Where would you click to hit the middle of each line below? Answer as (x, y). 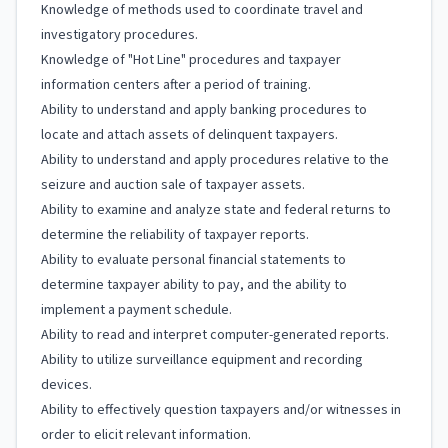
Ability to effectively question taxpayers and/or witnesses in (221, 410)
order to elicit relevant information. (146, 435)
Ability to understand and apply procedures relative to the (215, 160)
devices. (66, 385)
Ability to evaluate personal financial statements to (193, 260)
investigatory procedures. (119, 35)
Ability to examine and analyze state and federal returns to (216, 210)
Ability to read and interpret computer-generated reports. (215, 335)
